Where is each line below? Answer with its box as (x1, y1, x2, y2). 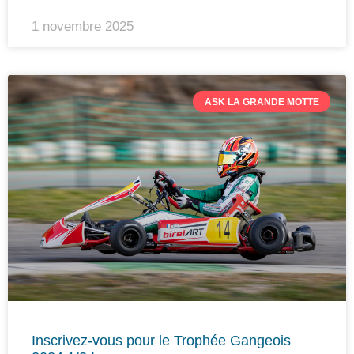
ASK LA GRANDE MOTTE (204, 96, 319, 107)
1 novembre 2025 (32, 19, 134, 35)
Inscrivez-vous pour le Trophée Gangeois (32, 333, 291, 349)
